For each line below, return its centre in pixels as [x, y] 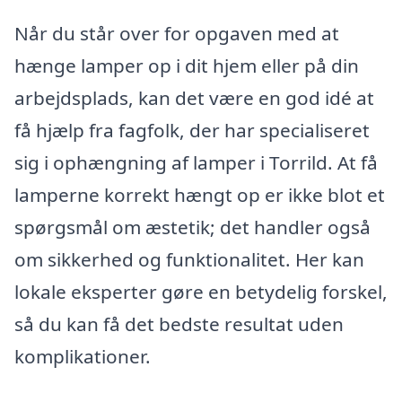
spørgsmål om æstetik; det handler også [192, 227]
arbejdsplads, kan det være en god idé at [194, 98]
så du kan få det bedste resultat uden [179, 324]
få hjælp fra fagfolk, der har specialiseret [192, 131]
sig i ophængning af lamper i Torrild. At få [196, 163]
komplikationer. [83, 357]
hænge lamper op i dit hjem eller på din [187, 66]
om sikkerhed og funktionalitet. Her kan [189, 260]
